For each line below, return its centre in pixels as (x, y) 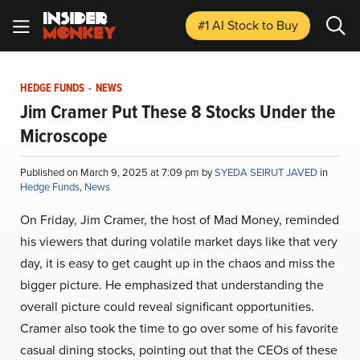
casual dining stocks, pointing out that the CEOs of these (179, 350)
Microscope (64, 136)
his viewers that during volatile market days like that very (179, 241)
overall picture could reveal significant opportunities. (167, 306)
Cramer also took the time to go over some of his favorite (179, 328)
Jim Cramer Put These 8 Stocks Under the (178, 112)
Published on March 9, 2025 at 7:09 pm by (117, 172)
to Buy (280, 25)
